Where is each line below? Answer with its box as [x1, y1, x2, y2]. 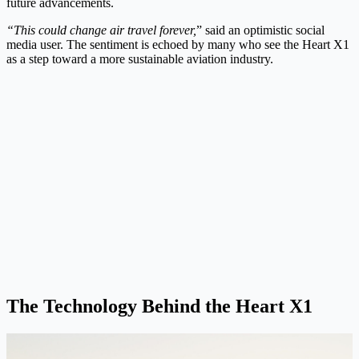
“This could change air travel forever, [6, 23, 196, 38]
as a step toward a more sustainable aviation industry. [6, 52, 273, 67]
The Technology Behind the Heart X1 [6, 296, 313, 317]
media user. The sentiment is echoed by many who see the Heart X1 [6, 38, 349, 52]
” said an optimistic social [196, 23, 325, 38]
